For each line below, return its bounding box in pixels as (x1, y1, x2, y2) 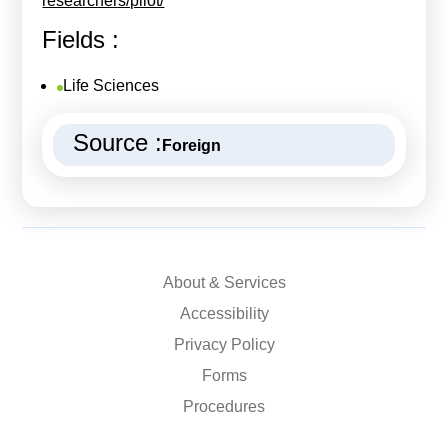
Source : (73, 129, 163, 157)
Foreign (162, 137, 222, 155)
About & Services (162, 274, 286, 292)
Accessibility (179, 305, 269, 323)
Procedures (183, 398, 265, 416)
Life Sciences (63, 77, 160, 95)
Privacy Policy (173, 336, 275, 354)
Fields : (42, 26, 120, 54)
